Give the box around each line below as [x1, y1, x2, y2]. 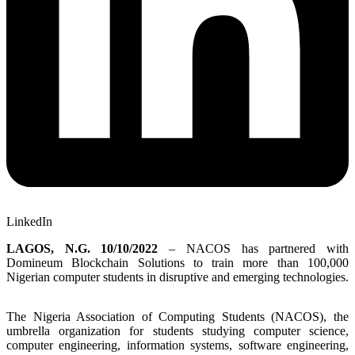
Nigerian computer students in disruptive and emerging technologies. [6, 269, 349, 284]
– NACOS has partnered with [158, 241, 349, 255]
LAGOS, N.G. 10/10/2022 [6, 241, 158, 255]
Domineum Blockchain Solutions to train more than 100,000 [6, 255, 349, 269]
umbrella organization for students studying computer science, [6, 323, 349, 338]
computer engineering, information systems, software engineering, [6, 338, 349, 352]
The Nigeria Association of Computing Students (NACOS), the [6, 309, 349, 323]
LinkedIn [6, 214, 52, 228]
